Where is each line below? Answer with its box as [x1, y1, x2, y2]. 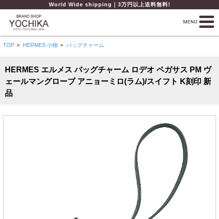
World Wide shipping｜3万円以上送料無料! [48, 1, 171, 7]
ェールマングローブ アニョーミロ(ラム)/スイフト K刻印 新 [5, 77, 211, 86]
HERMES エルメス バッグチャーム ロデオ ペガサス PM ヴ [5, 66, 211, 74]
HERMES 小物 [22, 42, 58, 48]
